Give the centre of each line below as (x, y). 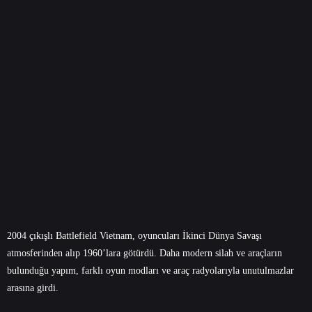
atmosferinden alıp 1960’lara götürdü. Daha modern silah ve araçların (145, 253)
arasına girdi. (33, 288)
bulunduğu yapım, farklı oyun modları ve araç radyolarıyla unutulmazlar (150, 270)
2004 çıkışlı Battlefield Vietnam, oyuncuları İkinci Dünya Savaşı (134, 235)
